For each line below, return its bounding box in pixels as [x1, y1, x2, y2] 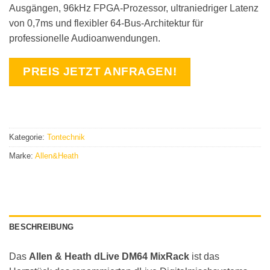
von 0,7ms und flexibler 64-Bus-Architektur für [9, 17, 203, 28]
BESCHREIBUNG [9, 222, 74, 232]
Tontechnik [47, 133, 85, 142]
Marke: [9, 151, 35, 161]
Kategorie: [9, 133, 47, 142]
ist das [189, 251, 219, 262]
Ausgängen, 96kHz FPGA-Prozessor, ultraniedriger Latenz [9, 2, 259, 13]
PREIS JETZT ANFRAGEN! [23, 65, 177, 78]
